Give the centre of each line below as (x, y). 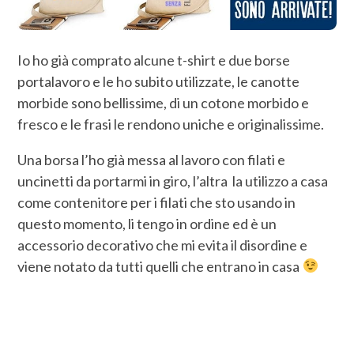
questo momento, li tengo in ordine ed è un (147, 223)
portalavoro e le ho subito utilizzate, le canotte (159, 81)
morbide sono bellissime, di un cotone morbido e (164, 102)
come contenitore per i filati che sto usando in (157, 202)
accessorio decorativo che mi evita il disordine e (163, 245)
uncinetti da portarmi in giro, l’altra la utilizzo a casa (173, 181)
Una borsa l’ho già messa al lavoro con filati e (152, 159)
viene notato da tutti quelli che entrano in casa (160, 266)
